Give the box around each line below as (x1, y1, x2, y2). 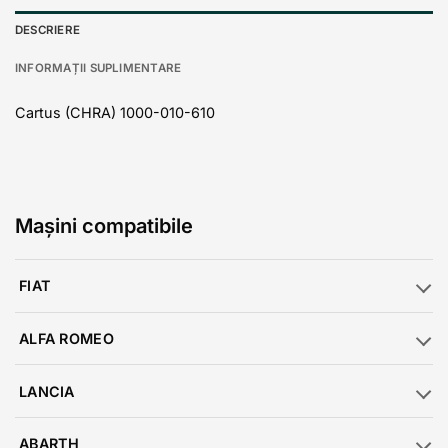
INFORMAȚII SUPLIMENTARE (15, 60, 182, 75)
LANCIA (19, 382, 75, 400)
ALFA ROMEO (19, 329, 114, 347)
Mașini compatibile (15, 213, 193, 238)
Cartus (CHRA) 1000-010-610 (15, 104, 215, 122)
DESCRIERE (15, 22, 81, 37)
